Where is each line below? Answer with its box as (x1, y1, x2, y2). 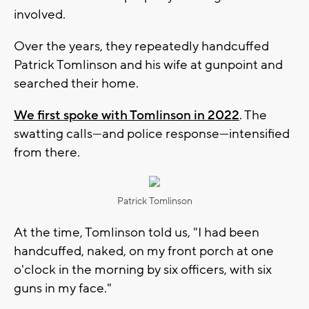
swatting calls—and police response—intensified (14, 125, 290, 142)
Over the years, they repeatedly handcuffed (14, 37, 269, 54)
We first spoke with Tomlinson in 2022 (14, 106, 239, 123)
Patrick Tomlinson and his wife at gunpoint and (14, 56, 283, 73)
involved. (14, 6, 66, 23)
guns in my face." (14, 279, 112, 297)
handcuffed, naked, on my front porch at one (14, 242, 274, 259)
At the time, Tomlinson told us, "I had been (14, 223, 259, 241)
